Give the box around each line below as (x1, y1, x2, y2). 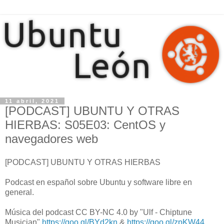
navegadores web (5, 131, 98, 145)
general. (5, 188, 34, 197)
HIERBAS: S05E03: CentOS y (5, 117, 165, 131)
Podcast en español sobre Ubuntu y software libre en (5, 178, 192, 187)
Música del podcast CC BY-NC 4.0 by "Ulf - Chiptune (5, 208, 192, 217)
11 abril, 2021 (5, 97, 59, 104)
